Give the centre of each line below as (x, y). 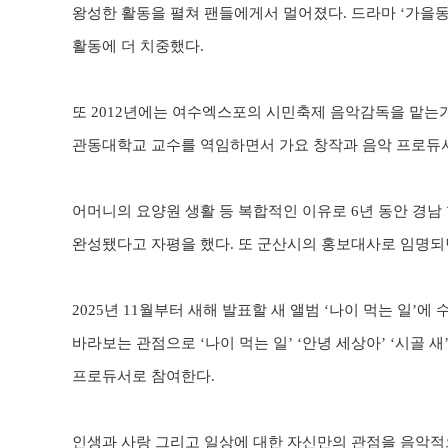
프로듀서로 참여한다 (141, 376)
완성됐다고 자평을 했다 (151, 244)
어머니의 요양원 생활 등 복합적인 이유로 (211, 211)
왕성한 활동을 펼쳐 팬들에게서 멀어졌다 (207, 13)
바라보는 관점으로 (136, 343)
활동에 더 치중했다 (136, 46)
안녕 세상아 (341, 343)
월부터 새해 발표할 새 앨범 (231, 310)
